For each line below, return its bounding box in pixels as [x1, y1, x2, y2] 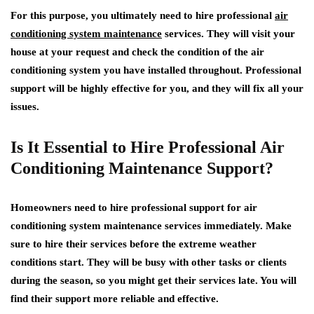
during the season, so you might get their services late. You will [11, 275, 296, 287]
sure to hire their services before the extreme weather [11, 238, 257, 250]
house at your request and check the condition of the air [11, 46, 264, 58]
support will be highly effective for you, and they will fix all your [11, 83, 303, 95]
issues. [11, 101, 39, 113]
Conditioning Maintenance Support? [11, 159, 273, 178]
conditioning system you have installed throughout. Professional [11, 64, 301, 76]
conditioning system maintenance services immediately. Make [11, 220, 292, 232]
